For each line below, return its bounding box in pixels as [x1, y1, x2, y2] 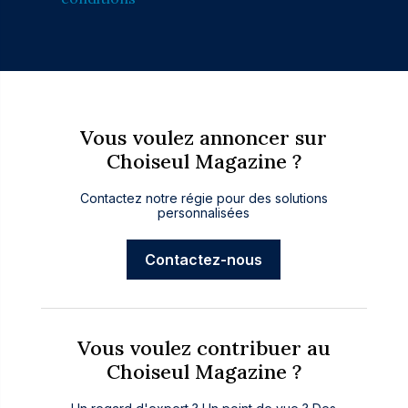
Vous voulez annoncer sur [80, 125, 328, 151]
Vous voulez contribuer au [76, 335, 331, 362]
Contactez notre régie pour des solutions [79, 190, 328, 207]
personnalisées [158, 205, 250, 221]
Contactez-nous [145, 250, 263, 270]
